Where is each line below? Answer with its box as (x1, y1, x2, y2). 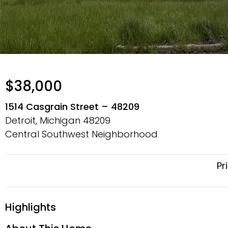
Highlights (5, 200, 56, 214)
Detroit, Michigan (5, 114, 83, 127)
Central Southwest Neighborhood (5, 128, 158, 140)
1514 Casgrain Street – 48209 (5, 100, 139, 113)
